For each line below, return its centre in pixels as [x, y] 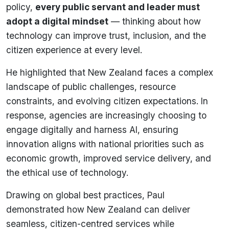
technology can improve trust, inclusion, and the [106, 35]
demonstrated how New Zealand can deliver [98, 209]
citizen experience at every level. [74, 50]
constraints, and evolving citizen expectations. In [107, 101]
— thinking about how [155, 21]
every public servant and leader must [118, 7]
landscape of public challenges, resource [91, 86]
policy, [21, 7]
